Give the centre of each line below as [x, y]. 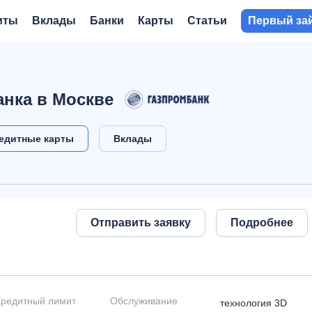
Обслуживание [143, 301]
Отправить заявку [141, 223]
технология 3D [253, 303]
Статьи [207, 21]
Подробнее [262, 223]
